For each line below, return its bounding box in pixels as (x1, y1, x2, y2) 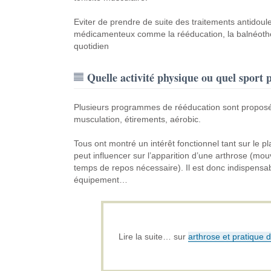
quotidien (73, 41, 109, 51)
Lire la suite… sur (118, 232, 188, 241)
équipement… (73, 175, 128, 184)
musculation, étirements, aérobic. (73, 114, 201, 124)
